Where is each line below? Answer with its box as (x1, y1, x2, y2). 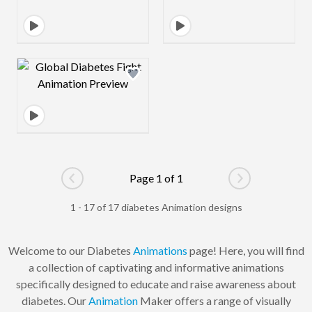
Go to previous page (71, 178, 168, 192)
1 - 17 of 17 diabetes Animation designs (70, 201, 242, 213)
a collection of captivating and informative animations (28, 260, 284, 274)
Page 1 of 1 (129, 171, 183, 185)
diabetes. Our (21, 293, 88, 307)
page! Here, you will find (187, 243, 304, 257)
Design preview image (82, 59, 187, 72)
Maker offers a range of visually (137, 293, 291, 307)
